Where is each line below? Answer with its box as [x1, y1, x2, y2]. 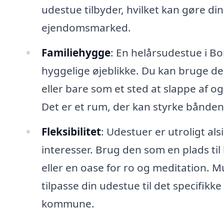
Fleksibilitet [41, 124, 101, 138]
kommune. [41, 196, 94, 210]
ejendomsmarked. [41, 20, 131, 34]
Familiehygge [41, 45, 110, 59]
